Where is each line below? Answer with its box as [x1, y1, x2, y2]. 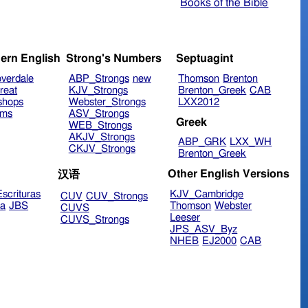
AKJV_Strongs [68, 132, 135, 143]
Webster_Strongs [68, 97, 146, 108]
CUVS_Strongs [60, 214, 129, 225]
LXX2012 [178, 97, 220, 108]
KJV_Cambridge [170, 188, 244, 199]
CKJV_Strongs [68, 144, 135, 155]
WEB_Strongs [68, 120, 132, 131]
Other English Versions [167, 168, 289, 179]
